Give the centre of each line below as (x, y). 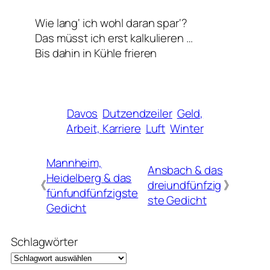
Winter (187, 129)
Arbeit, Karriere (104, 129)
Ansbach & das (185, 170)
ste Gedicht (177, 200)
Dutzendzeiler (137, 114)
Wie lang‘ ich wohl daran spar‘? (111, 23)
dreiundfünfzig (184, 185)
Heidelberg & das (89, 177)
